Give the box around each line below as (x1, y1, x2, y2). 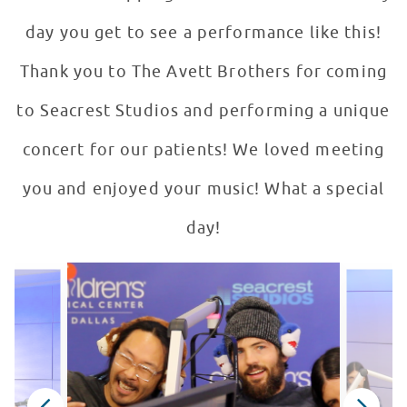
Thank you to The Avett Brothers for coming (20, 62, 387, 83)
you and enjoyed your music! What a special (22, 179, 385, 200)
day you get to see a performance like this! (25, 23, 382, 44)
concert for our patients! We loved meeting (22, 140, 385, 161)
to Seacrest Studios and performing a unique (16, 101, 391, 122)
